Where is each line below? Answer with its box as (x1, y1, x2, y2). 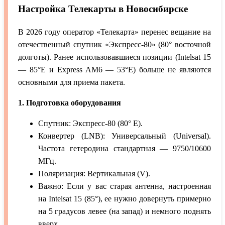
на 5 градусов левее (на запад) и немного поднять (38, 207, 211, 216)
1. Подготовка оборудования (18, 98, 121, 107)
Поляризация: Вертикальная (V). (38, 169, 150, 178)
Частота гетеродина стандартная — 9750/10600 (38, 144, 211, 153)
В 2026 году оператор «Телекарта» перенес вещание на (18, 28, 211, 37)
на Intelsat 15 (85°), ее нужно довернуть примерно (38, 194, 211, 203)
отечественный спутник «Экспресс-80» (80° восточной (18, 40, 211, 49)
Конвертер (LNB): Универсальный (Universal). (38, 132, 211, 141)
